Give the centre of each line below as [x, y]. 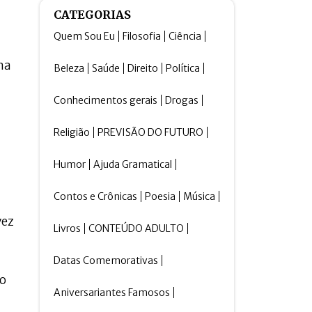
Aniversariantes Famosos [112, 292]
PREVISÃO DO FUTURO [151, 132]
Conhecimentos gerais [106, 100]
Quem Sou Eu [85, 36]
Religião [72, 132]
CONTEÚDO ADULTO [136, 228]
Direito [143, 68]
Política [183, 68]
